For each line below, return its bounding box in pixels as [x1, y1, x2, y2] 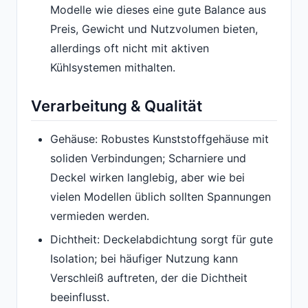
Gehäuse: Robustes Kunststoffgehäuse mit [50, 131, 269, 146]
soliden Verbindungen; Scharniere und [50, 151, 246, 165]
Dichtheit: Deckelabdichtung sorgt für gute [50, 232, 273, 246]
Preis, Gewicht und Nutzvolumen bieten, [50, 22, 258, 36]
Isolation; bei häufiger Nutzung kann [50, 251, 238, 265]
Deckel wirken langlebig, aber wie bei [50, 170, 245, 184]
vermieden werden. [50, 208, 149, 223]
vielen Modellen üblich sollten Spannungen [50, 189, 271, 203]
